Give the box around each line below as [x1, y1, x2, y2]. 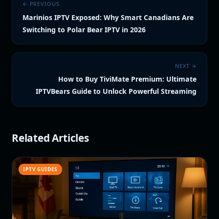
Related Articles [12, 131, 89, 145]
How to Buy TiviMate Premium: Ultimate [58, 74, 197, 84]
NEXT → [175, 62, 197, 69]
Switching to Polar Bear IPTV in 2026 [22, 24, 146, 34]
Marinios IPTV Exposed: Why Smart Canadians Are [22, 12, 194, 22]
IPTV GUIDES [23, 165, 58, 173]
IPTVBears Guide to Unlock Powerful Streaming [36, 87, 197, 96]
